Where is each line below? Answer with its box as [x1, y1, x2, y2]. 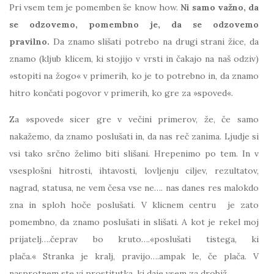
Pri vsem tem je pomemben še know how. [9, 2, 180, 13]
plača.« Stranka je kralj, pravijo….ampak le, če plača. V [9, 251, 259, 262]
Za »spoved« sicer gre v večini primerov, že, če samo [9, 114, 259, 125]
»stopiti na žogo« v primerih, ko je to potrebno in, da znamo [9, 70, 259, 81]
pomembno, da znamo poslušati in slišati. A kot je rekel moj [9, 217, 259, 228]
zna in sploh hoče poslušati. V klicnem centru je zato [9, 199, 259, 210]
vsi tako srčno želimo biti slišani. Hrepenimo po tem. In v [9, 148, 259, 159]
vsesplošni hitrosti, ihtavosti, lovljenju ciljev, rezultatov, [9, 165, 259, 176]
